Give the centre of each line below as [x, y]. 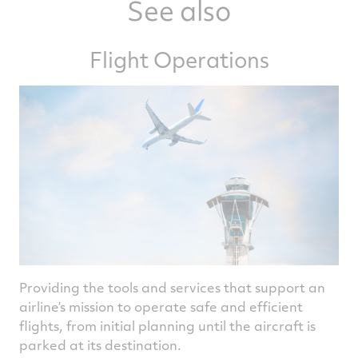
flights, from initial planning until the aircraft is [167, 326]
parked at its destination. [100, 345]
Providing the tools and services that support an [172, 287]
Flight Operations [179, 60]
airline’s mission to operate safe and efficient [161, 306]
